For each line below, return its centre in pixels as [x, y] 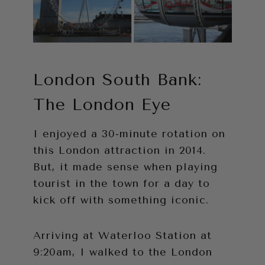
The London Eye [102, 105]
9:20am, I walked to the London [123, 252]
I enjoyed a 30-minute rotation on [129, 134]
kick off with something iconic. [121, 200]
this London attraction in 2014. [119, 151]
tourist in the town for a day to [122, 184]
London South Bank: [117, 80]
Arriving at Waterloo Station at [122, 236]
